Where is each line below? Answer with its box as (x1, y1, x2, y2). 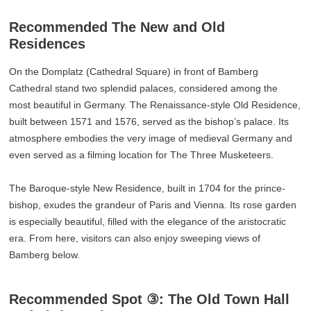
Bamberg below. (9, 249, 81, 260)
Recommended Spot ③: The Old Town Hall (9, 291, 290, 307)
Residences (9, 35, 86, 51)
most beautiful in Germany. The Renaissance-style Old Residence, (9, 99, 301, 110)
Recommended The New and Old (9, 19, 226, 35)
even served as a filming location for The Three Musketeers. (9, 149, 274, 160)
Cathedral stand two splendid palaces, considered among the (9, 82, 278, 94)
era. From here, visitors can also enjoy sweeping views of (9, 232, 261, 244)
